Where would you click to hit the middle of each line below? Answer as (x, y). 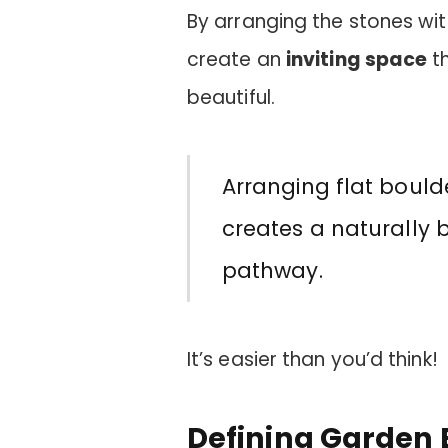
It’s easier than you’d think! (312, 359)
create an (236, 59)
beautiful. (230, 97)
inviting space (356, 59)
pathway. (272, 270)
